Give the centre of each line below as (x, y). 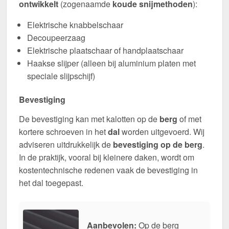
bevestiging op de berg (158, 145)
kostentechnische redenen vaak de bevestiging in (108, 170)
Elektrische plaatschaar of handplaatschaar (105, 51)
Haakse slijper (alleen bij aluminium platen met (111, 63)
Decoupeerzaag (56, 38)
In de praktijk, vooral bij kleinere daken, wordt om (107, 157)
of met (189, 119)
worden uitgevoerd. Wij (162, 132)
